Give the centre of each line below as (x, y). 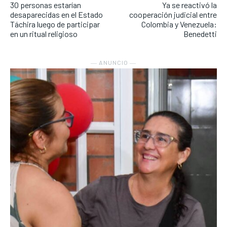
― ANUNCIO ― (113, 63)
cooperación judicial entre (173, 15)
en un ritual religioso (44, 34)
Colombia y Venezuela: (179, 24)
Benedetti (200, 34)
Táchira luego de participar (55, 24)
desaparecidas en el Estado (56, 15)
